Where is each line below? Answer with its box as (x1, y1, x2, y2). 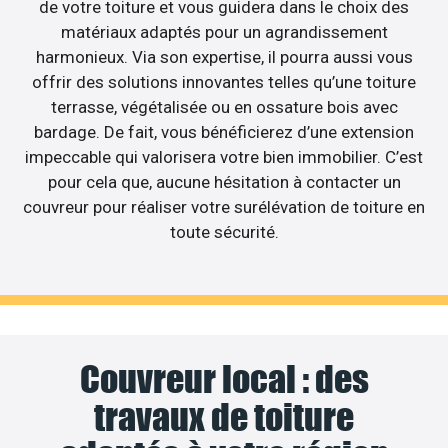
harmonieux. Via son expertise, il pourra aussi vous (35, 46, 413, 67)
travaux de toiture (94, 395, 354, 440)
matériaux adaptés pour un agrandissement (60, 21, 388, 42)
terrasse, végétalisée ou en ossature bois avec (50, 96, 398, 117)
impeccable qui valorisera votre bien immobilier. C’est (25, 146, 423, 167)
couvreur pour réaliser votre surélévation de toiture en (23, 196, 425, 217)
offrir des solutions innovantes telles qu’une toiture (32, 71, 416, 92)
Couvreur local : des (79, 357, 369, 402)
